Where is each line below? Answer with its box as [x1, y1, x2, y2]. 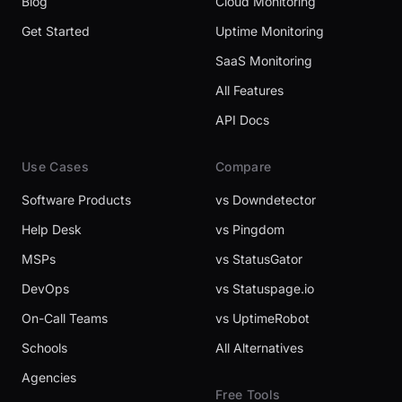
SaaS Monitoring [215, 53, 312, 68]
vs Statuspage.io [215, 281, 314, 296]
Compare [215, 159, 272, 174]
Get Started [22, 23, 90, 39]
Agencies [22, 370, 76, 385]
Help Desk [22, 222, 82, 237]
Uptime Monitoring [215, 23, 324, 39]
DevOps [22, 281, 69, 296]
